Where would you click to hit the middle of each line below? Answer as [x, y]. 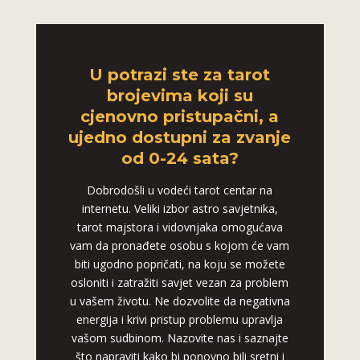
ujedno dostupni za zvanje [180, 138]
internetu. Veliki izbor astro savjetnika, [180, 209]
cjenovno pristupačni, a [180, 117]
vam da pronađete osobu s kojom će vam [180, 246]
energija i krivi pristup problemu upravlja [180, 320]
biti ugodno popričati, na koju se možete [180, 264]
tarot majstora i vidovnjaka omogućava [180, 227]
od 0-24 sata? [180, 159]
